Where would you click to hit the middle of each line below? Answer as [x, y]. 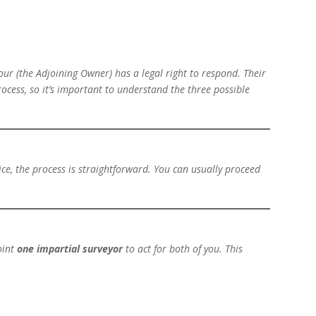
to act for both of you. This [183, 249]
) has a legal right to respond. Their [188, 73]
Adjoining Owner [73, 73]
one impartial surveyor [70, 249]
